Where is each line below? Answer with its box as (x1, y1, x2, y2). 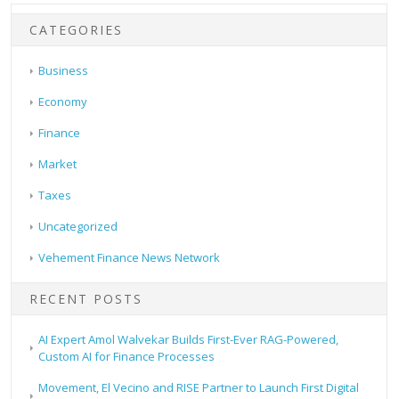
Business (38, 62, 89, 79)
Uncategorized (38, 218, 118, 235)
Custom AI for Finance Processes (38, 348, 216, 365)
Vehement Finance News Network (38, 249, 221, 266)
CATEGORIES (29, 21, 124, 39)
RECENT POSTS (29, 290, 143, 308)
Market (38, 156, 77, 173)
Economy (38, 94, 88, 110)
